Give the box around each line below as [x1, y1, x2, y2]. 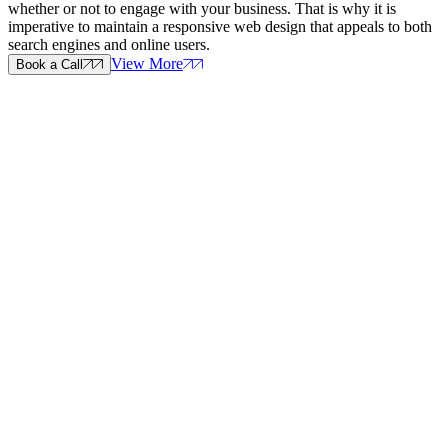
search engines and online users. [8, 36, 210, 54]
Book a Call [16, 57, 83, 73]
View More [111, 55, 183, 73]
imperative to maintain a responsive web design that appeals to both [8, 18, 432, 36]
